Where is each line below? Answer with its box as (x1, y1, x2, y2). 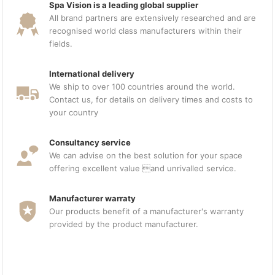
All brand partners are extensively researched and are (49, 13, 257, 23)
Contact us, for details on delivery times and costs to (49, 95, 254, 104)
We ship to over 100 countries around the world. (49, 82, 236, 91)
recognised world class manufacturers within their (49, 26, 242, 36)
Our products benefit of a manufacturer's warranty (49, 206, 244, 216)
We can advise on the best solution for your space (49, 150, 243, 160)
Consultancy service (49, 137, 131, 147)
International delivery (49, 69, 135, 79)
